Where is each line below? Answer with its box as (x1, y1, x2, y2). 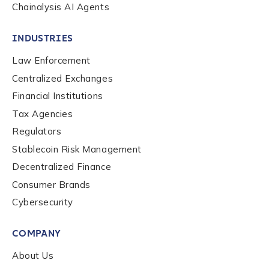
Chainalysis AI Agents (12, 1, 110, 13)
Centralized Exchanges (12, 72, 113, 84)
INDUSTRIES (12, 32, 73, 44)
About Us (12, 250, 54, 261)
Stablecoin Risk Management (12, 143, 142, 155)
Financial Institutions (12, 90, 103, 101)
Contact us (23, 195, 85, 210)
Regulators (12, 125, 62, 137)
